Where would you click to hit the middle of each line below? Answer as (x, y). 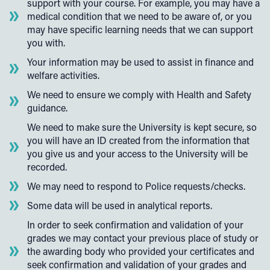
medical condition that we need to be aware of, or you (140, 16)
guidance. (47, 108)
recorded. (47, 167)
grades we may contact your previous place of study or (143, 238)
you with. (46, 42)
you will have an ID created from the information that (138, 140)
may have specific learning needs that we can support (140, 29)
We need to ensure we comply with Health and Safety (139, 94)
